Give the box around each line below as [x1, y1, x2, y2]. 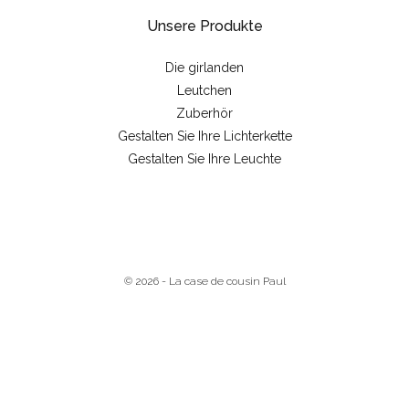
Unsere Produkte [146, 17, 263, 36]
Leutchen [177, 83, 232, 99]
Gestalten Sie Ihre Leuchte [128, 152, 281, 167]
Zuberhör [176, 106, 233, 121]
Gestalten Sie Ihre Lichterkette [117, 129, 292, 144]
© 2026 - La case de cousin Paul [123, 275, 286, 288]
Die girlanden [165, 60, 244, 76]
